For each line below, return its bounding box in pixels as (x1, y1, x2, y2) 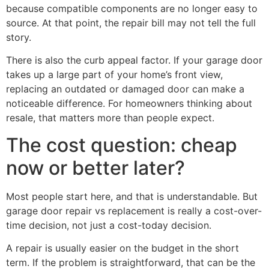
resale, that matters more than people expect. (6, 112, 214, 124)
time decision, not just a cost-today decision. (6, 219, 211, 231)
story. (6, 31, 31, 44)
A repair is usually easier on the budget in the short (6, 242, 239, 255)
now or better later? (6, 156, 185, 180)
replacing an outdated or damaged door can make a (6, 83, 244, 95)
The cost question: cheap (6, 133, 237, 157)
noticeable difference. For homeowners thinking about (6, 97, 252, 110)
